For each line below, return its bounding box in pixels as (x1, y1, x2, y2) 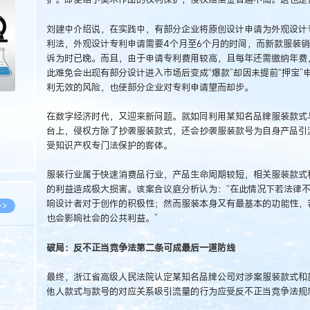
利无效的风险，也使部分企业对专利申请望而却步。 (46, 80, 253, 93)
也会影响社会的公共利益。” (46, 212, 158, 225)
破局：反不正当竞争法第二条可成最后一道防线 (46, 241, 235, 254)
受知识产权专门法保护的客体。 (46, 138, 172, 152)
